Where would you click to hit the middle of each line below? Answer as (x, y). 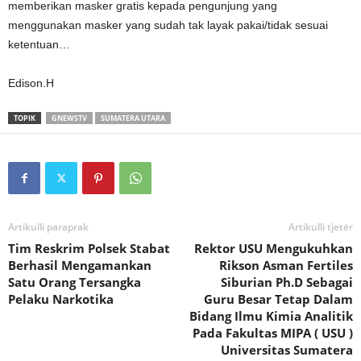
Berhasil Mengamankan (80, 265)
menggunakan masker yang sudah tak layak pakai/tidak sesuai (168, 25)
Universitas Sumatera (287, 350)
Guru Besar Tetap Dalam (278, 299)
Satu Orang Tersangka (75, 282)
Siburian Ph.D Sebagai (287, 282)
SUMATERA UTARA (133, 118)
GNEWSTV (69, 118)
